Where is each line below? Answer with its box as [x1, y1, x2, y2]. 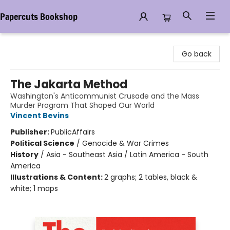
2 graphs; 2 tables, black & [104, 172, 197, 182]
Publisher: [10, 127, 51, 137]
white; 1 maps [10, 183, 58, 194]
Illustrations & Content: [10, 172, 104, 182]
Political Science [10, 138, 74, 148]
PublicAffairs [51, 127, 95, 137]
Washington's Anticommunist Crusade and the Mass [10, 91, 199, 101]
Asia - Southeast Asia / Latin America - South [46, 149, 208, 160]
